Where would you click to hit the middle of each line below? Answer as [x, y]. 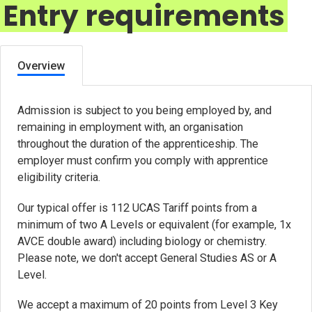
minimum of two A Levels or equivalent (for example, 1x [155, 224]
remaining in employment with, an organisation [131, 127]
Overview [41, 65]
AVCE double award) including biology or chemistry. [142, 241]
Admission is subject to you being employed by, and [145, 111]
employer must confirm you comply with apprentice [143, 161]
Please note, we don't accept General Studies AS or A [147, 258]
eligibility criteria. [59, 178]
